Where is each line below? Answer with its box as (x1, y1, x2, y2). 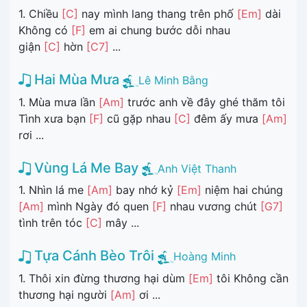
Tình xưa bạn (19, 111, 89, 125)
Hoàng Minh (173, 249, 236, 264)
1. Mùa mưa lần (19, 95, 99, 109)
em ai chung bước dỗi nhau (86, 23, 230, 37)
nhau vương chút (167, 199, 260, 214)
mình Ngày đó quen (44, 199, 152, 214)
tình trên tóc (19, 216, 86, 230)
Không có (19, 23, 71, 37)
